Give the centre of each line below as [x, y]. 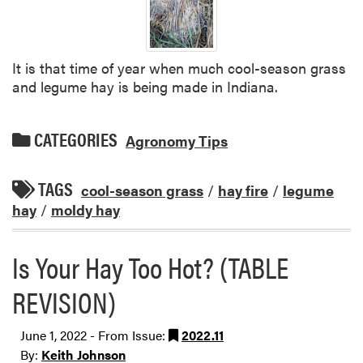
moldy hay [85, 209]
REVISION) [64, 301]
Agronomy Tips [177, 140]
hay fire [243, 190]
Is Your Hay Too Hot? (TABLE [150, 266]
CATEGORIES [74, 139]
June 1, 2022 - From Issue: [94, 335]
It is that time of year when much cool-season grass [179, 67]
